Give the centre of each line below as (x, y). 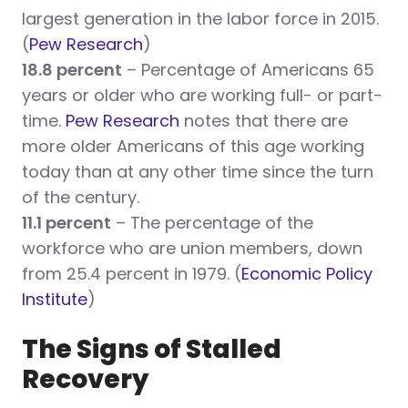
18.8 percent (72, 70)
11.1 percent (66, 223)
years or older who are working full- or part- (202, 96)
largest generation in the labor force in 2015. (200, 19)
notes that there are (264, 121)
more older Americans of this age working (193, 147)
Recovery (85, 380)
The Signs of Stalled (152, 350)
